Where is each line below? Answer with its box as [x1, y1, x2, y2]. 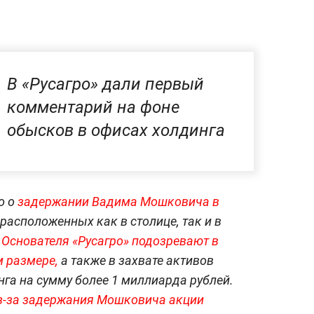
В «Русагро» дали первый [7, 74, 204, 95]
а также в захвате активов [58, 253, 214, 268]
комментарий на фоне [7, 97, 179, 118]
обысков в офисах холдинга [7, 121, 225, 141]
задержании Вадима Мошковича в [15, 194, 219, 210]
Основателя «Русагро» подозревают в [1, 233, 219, 249]
